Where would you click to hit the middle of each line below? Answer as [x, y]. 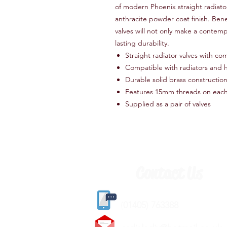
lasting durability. [142, 43]
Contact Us [169, 173]
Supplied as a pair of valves [168, 104]
